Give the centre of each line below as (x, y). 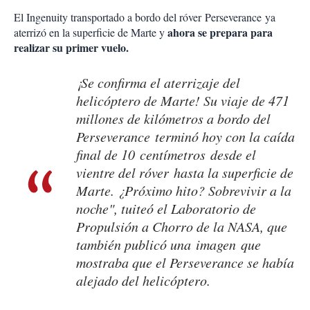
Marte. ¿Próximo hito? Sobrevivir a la (184, 191)
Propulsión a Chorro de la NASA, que (182, 227)
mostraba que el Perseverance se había (185, 263)
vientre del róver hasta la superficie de (185, 173)
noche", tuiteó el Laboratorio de (166, 209)
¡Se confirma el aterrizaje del (158, 83)
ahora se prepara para (220, 33)
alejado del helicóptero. (143, 281)
